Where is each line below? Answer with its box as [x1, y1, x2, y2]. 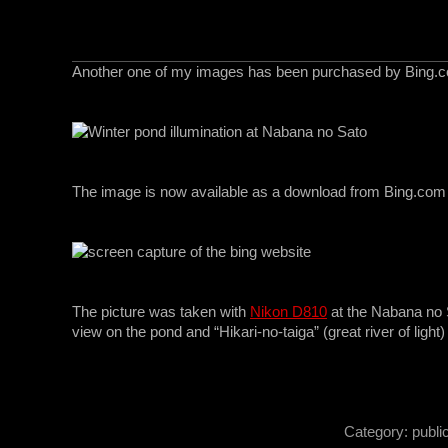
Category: [343, 423, 412, 440]
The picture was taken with [72, 303, 250, 320]
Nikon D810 [250, 303, 327, 320]
